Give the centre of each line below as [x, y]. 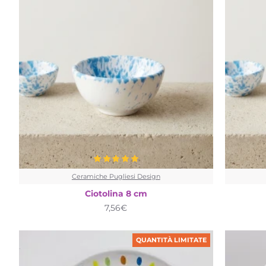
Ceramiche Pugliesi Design [116, 176]
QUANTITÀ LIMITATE [171, 240]
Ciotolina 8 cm [116, 193]
